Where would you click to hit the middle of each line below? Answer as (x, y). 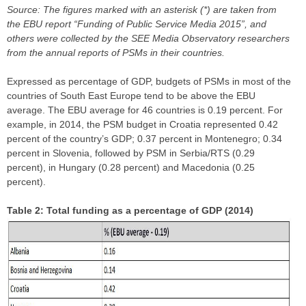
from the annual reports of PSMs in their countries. (116, 53)
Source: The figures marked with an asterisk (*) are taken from (142, 10)
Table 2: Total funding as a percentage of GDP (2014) (130, 211)
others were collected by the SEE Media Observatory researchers (148, 39)
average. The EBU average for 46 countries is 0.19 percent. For (145, 110)
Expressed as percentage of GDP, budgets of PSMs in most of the (149, 82)
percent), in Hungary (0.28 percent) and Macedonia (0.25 (131, 168)
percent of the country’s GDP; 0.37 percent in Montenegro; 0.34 (144, 139)
